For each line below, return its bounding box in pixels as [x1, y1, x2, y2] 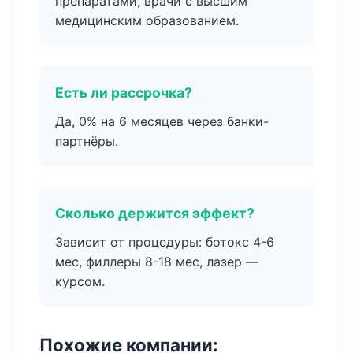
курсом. [55, 273, 105, 289]
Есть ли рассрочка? [55, 84, 192, 101]
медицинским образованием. [55, 13, 239, 28]
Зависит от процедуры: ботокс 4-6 [55, 234, 274, 250]
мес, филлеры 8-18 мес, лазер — [55, 254, 258, 269]
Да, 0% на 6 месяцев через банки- [55, 113, 269, 129]
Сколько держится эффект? [55, 205, 255, 221]
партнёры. [55, 133, 118, 149]
